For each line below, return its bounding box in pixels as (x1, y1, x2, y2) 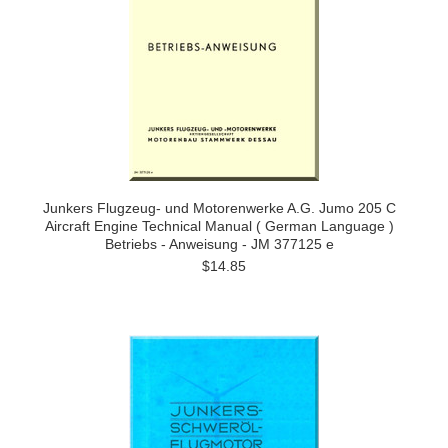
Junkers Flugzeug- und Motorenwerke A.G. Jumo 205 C (42, 200, 396, 216)
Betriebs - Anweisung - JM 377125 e (104, 236, 334, 252)
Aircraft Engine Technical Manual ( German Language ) (44, 218, 394, 234)
